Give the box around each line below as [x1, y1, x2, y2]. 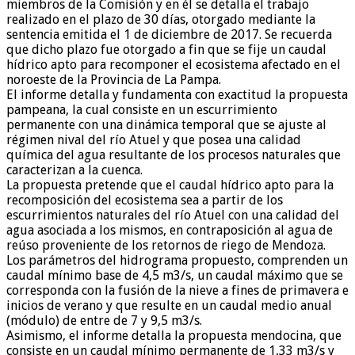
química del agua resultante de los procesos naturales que [6, 147, 341, 162]
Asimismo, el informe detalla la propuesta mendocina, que [6, 327, 342, 343]
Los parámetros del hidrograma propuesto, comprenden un [6, 252, 348, 268]
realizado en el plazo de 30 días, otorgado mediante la [6, 11, 315, 27]
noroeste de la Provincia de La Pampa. [6, 71, 221, 87]
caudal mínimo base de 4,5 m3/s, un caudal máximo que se [6, 267, 343, 283]
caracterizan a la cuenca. [6, 162, 143, 177]
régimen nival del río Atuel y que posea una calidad [6, 132, 301, 147]
